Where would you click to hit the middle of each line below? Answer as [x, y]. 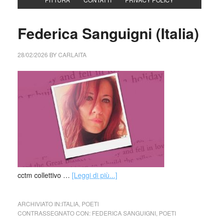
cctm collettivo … [44, 175]
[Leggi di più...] [94, 175]
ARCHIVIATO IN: [39, 204]
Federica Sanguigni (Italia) [108, 33]
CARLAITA [72, 55]
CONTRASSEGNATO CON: [55, 213]
